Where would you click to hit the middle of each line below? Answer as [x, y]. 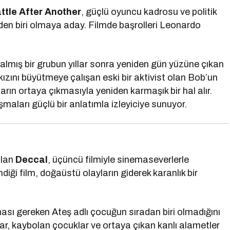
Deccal [32, 160]
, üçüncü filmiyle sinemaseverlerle [119, 160]
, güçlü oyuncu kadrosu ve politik [149, 12]
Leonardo [180, 25]
